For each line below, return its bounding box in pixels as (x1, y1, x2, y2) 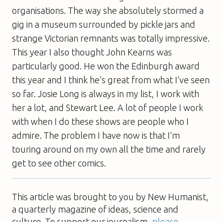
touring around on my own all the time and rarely (12, 144, 206, 154)
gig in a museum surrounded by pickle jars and (12, 19, 195, 29)
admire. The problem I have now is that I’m (12, 130, 180, 140)
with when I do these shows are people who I (12, 116, 189, 126)
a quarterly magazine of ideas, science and (12, 204, 178, 214)
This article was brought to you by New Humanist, (12, 191, 209, 202)
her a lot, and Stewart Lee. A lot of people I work (12, 102, 203, 112)
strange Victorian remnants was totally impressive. (12, 33, 210, 43)
